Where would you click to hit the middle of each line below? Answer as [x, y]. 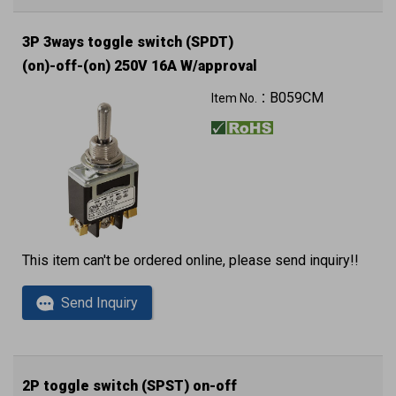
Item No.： [240, 98]
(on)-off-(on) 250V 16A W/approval [140, 65]
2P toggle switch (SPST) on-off [129, 385]
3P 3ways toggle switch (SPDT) [129, 42]
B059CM [297, 97]
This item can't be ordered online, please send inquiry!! [190, 260]
